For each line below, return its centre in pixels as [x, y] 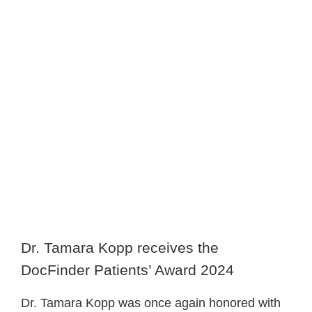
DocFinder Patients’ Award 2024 [127, 270]
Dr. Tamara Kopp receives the [120, 248]
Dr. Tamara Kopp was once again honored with [150, 303]
